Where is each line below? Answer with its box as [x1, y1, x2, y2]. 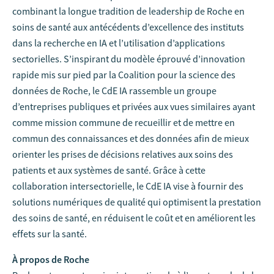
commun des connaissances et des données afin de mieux [12, 132, 249, 144]
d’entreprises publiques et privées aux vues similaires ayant [12, 100, 255, 113]
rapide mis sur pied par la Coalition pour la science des [12, 68, 235, 81]
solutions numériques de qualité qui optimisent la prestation [12, 196, 261, 208]
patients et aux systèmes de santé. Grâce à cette [12, 164, 206, 176]
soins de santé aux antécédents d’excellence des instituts [12, 21, 244, 33]
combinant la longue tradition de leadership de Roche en [12, 5, 245, 17]
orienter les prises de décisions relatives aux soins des [12, 148, 233, 160]
